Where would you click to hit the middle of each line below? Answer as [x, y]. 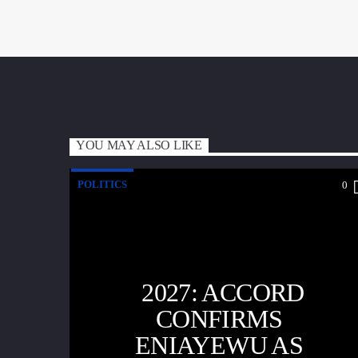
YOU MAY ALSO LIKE [139, 145]
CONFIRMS [219, 319]
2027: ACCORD [223, 293]
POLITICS [102, 185]
